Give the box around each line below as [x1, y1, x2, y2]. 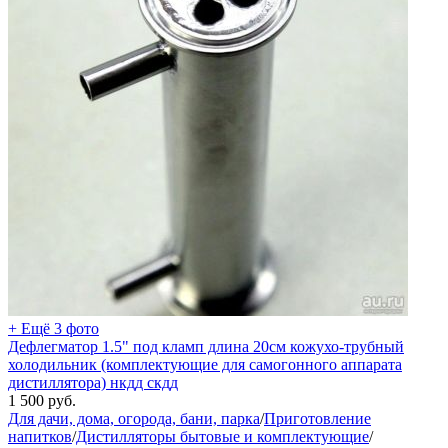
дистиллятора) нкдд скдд [8, 373, 178, 391]
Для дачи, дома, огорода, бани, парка [8, 409, 260, 427]
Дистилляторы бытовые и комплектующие [76, 427, 369, 445]
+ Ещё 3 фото [8, 319, 99, 337]
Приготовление [264, 409, 371, 427]
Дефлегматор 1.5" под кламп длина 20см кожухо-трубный [8, 337, 404, 355]
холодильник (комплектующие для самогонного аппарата [8, 355, 402, 373]
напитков [8, 427, 72, 445]
